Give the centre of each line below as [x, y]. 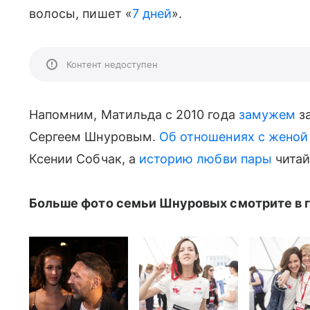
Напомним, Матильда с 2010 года [134, 115]
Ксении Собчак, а [84, 159]
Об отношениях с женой [234, 137]
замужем [267, 115]
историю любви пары [205, 159]
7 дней [152, 13]
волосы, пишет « [81, 13]
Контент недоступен [112, 64]
